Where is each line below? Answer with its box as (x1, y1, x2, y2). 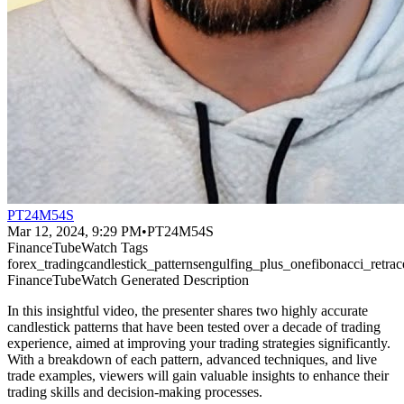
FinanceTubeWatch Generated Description (7, 271, 249, 288)
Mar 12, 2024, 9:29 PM (7, 223, 142, 239)
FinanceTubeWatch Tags (7, 239, 148, 255)
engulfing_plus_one (198, 255, 311, 271)
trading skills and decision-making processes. (7, 383, 262, 399)
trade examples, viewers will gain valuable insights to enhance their (7, 367, 389, 383)
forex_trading (7, 255, 84, 271)
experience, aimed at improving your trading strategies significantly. (7, 335, 390, 351)
